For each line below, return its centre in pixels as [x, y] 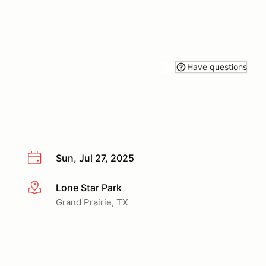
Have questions [217, 66]
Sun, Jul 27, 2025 [95, 158]
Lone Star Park [89, 187]
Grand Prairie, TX [92, 202]
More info [48, 188]
